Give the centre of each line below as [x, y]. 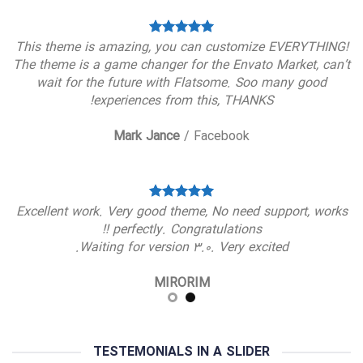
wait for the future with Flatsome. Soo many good [181, 83]
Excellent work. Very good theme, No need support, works [181, 212]
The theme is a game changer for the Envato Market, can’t [181, 65]
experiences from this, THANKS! [183, 101]
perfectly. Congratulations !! [187, 230]
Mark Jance [147, 137]
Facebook [222, 137]
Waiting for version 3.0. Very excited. [184, 248]
